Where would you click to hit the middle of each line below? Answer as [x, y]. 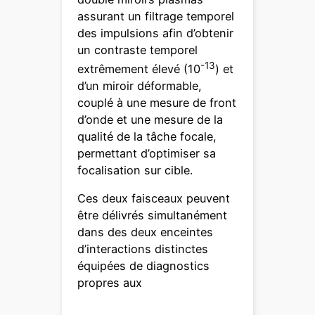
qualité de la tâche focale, [147, 136]
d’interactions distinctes [143, 249]
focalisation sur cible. [135, 170]
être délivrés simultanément [153, 216]
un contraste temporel [138, 50]
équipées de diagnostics [144, 266]
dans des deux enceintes [146, 232]
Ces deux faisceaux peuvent [154, 199]
